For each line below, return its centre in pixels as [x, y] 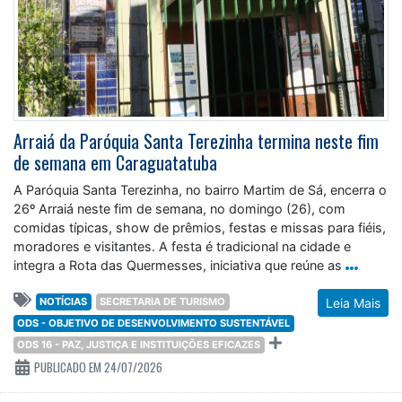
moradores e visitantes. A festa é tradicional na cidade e [182, 246]
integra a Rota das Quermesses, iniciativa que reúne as [178, 265]
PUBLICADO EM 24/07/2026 [97, 367]
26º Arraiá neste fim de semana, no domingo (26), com [179, 208]
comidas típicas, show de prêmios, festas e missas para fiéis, [200, 227]
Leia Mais [353, 302]
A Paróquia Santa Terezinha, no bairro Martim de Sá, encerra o [200, 189]
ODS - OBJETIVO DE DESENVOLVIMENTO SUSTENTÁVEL [154, 323]
